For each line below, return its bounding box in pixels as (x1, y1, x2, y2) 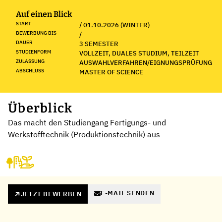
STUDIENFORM (16, 48, 51, 55)
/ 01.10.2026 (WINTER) (79, 20, 150, 29)
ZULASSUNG (16, 57, 45, 64)
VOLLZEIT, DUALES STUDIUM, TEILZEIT (79, 49, 199, 57)
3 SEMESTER (79, 39, 118, 48)
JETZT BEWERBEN (20, 189, 82, 198)
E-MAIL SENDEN (100, 189, 155, 198)
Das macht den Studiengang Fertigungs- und (8, 117, 166, 127)
